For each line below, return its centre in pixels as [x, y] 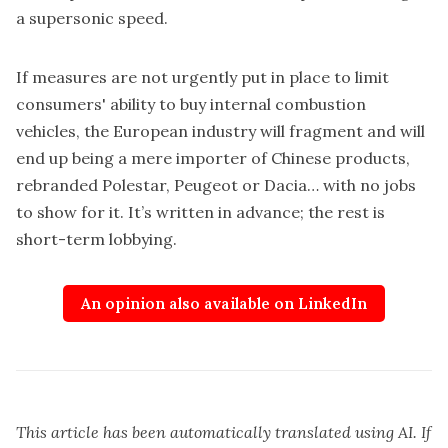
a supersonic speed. [92, 18]
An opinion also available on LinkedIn [224, 303]
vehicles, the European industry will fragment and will [220, 131]
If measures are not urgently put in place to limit [202, 77]
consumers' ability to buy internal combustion [191, 104]
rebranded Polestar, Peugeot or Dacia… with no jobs [216, 185]
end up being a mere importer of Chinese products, [213, 158]
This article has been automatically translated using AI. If [223, 431]
